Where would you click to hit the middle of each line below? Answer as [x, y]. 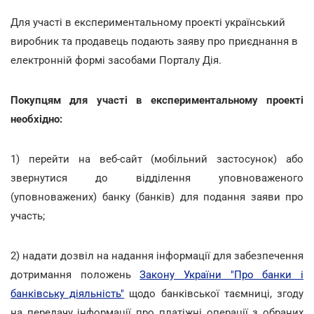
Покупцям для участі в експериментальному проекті [157, 100]
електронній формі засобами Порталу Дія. [116, 60]
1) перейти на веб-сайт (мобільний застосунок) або [157, 159]
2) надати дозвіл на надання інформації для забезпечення [157, 255]
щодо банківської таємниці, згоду [214, 293]
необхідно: [36, 119]
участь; [28, 216]
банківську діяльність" [68, 293]
